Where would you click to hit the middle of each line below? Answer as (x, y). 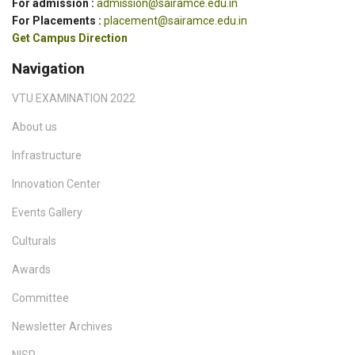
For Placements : (58, 20)
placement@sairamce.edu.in (176, 20)
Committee (40, 298)
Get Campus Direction (70, 38)
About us (34, 126)
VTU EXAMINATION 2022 (74, 98)
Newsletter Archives (62, 326)
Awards (31, 269)
